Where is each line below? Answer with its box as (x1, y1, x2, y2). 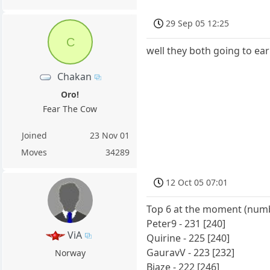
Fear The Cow (43, 102, 98, 115)
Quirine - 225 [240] (146, 231, 230, 245)
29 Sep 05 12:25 (166, 17, 230, 30)
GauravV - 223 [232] (146, 246, 235, 260)
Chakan (57, 69, 92, 83)
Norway (54, 246, 86, 259)
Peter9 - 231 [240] (146, 217, 226, 231)
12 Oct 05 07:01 (166, 176, 228, 188)
